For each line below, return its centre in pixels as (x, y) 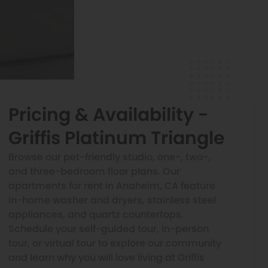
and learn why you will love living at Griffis (106, 257)
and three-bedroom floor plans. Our (94, 171)
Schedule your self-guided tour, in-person (109, 229)
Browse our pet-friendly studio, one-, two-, (109, 157)
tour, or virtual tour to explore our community (115, 243)
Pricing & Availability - (108, 115)
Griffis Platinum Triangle (117, 138)
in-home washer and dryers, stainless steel (112, 200)
